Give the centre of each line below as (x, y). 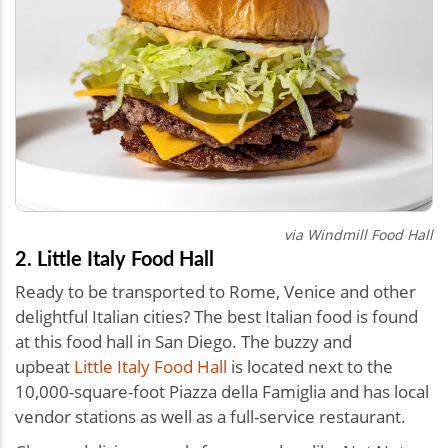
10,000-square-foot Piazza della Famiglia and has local (222, 392)
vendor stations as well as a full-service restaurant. (210, 417)
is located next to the (310, 367)
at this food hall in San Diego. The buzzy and (183, 342)
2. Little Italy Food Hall (114, 258)
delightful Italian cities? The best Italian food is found (216, 317)
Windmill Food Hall (370, 235)
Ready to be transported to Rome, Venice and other (215, 292)
